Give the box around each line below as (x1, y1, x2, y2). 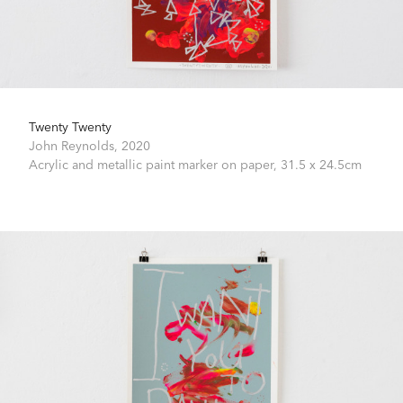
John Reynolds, (29, 136, 121, 155)
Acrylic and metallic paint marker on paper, (29, 155, 281, 174)
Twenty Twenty (29, 117, 112, 136)
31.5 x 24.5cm (281, 155, 362, 174)
